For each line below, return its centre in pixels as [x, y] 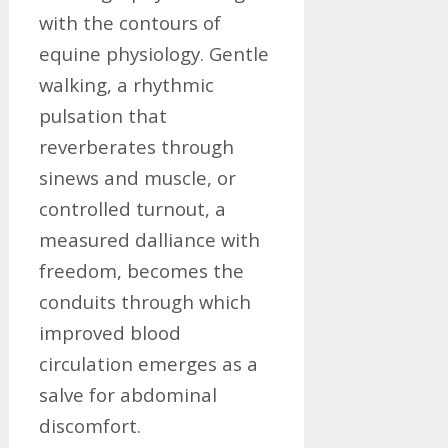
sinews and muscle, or [137, 177]
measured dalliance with [149, 239]
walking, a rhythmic [126, 84]
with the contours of [129, 22]
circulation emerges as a [148, 363]
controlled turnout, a [132, 208]
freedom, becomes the [141, 270]
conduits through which [144, 301]
